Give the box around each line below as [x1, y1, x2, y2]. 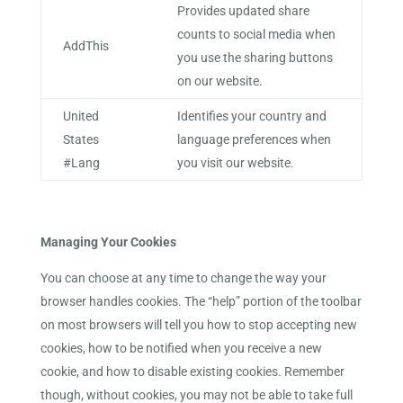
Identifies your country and [176, 109, 327, 123]
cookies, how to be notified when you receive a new [40, 341, 322, 355]
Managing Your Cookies [40, 235, 176, 249]
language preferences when [176, 132, 331, 147]
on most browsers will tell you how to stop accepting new [40, 318, 357, 332]
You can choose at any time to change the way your [40, 271, 327, 285]
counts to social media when [176, 27, 336, 41]
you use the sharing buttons [176, 50, 333, 65]
